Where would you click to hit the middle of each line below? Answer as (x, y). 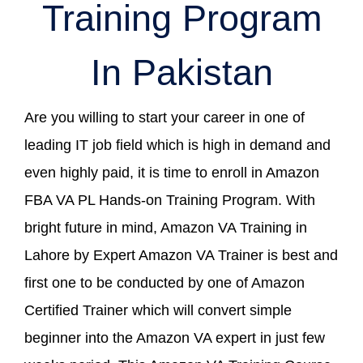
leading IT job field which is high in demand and (177, 145)
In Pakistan (181, 72)
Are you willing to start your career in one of (164, 117)
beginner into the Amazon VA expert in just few (175, 337)
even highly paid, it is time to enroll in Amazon (172, 172)
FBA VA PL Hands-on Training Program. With (170, 200)
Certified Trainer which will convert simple (158, 310)
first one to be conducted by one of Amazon (164, 282)
